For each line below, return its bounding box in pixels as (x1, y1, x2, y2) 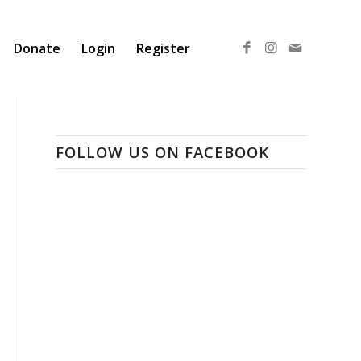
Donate (14, 39, 60, 57)
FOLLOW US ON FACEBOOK (56, 142, 269, 162)
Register (136, 39, 190, 57)
